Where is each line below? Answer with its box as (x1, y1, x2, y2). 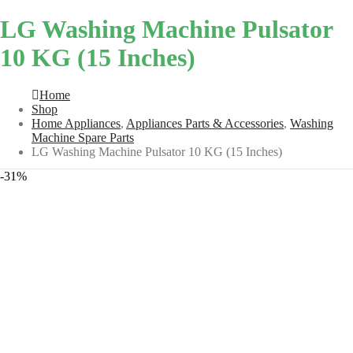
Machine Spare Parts (32, 131, 134, 145)
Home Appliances (32, 117, 121, 131)
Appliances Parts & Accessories (126, 117, 284, 131)
